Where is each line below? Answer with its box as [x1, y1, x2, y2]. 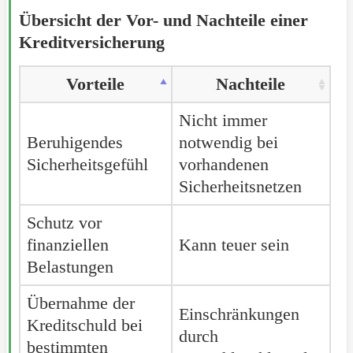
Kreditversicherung [18, 32, 165, 52]
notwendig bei [178, 132, 278, 152]
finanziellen [26, 234, 109, 255]
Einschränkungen [178, 303, 299, 324]
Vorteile [66, 73, 125, 94]
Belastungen [26, 256, 113, 277]
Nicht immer [178, 110, 267, 130]
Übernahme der [26, 292, 135, 313]
